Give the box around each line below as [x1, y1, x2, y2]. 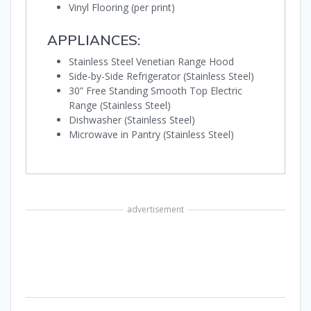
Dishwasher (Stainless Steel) [69, 113, 195, 127]
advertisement [127, 203, 184, 216]
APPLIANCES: [47, 31, 140, 49]
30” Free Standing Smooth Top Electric [69, 84, 242, 98]
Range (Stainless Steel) [69, 99, 171, 112]
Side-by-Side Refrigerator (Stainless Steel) [69, 69, 254, 83]
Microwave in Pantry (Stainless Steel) [69, 128, 234, 142]
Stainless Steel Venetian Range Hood [69, 55, 234, 69]
